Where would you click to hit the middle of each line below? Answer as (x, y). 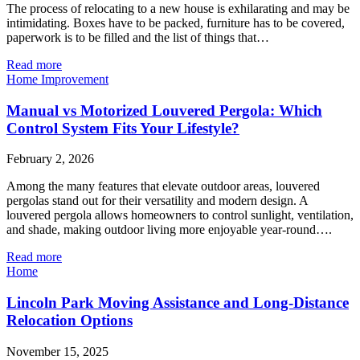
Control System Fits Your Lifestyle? (123, 128)
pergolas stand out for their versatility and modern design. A (157, 201)
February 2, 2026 (50, 159)
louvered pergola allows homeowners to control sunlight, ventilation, (180, 215)
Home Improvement (57, 79)
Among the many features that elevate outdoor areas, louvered (163, 186)
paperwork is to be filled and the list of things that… (138, 37)
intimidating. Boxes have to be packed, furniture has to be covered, (176, 22)
